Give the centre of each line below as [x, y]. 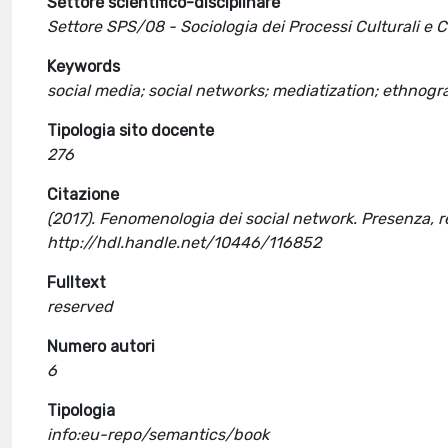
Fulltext [77, 282]
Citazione [83, 194]
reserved [80, 306]
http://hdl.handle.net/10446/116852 [184, 242]
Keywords [84, 66]
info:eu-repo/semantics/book [158, 434]
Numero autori [101, 346]
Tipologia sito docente [131, 130]
